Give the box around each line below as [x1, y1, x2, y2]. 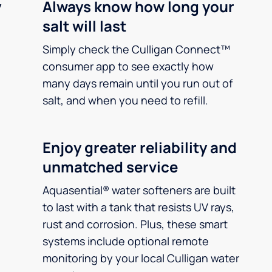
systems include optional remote [42, 234, 209, 248]
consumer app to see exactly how [42, 59, 214, 73]
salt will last [42, 16, 126, 36]
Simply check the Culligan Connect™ [42, 42, 230, 56]
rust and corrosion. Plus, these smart [42, 217, 228, 231]
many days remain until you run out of [42, 76, 233, 90]
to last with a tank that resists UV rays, [42, 200, 234, 214]
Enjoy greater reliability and [42, 137, 237, 157]
